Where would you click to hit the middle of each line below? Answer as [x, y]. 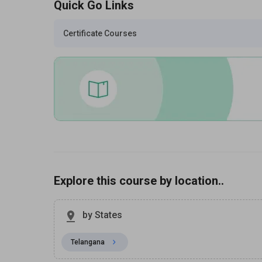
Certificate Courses [100, 33]
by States [102, 215]
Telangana [88, 242]
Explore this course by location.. [139, 181]
